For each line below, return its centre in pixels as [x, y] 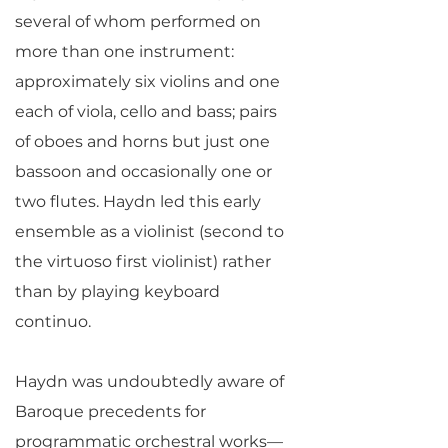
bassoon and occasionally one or [143, 171]
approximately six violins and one [147, 81]
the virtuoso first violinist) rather [143, 261]
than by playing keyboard [117, 291]
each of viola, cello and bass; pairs [146, 111]
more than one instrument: [124, 51]
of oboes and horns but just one [142, 141]
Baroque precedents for [110, 411]
